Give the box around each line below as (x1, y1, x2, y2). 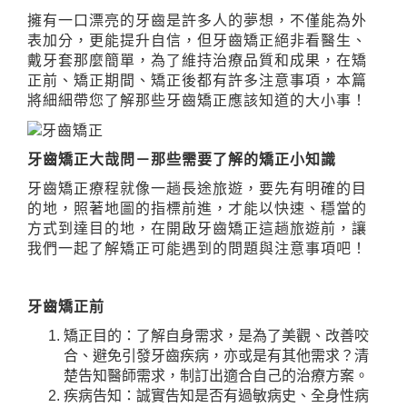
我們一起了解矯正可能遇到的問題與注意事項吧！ (27, 240, 367, 256)
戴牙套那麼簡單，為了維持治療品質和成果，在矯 (27, 53, 367, 68)
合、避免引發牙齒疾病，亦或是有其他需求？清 (64, 347, 369, 363)
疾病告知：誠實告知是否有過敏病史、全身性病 (64, 387, 369, 403)
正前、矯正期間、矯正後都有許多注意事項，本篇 (27, 73, 367, 88)
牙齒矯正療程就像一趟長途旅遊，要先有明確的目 (27, 180, 367, 196)
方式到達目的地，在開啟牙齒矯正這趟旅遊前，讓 (27, 220, 367, 236)
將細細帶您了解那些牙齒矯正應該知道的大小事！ (27, 93, 367, 108)
